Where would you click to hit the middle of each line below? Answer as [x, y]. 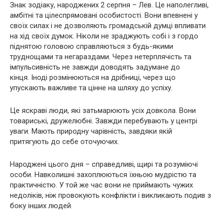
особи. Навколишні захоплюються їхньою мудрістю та [103, 175]
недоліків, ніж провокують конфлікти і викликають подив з [110, 195]
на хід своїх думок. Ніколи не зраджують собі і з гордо [104, 36]
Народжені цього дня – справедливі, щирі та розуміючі [104, 164]
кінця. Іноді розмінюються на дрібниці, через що [93, 77]
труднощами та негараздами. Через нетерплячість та [101, 57]
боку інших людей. [41, 206]
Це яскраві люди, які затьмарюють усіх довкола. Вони [103, 110]
